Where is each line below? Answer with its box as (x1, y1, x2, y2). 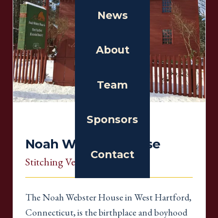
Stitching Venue (25, 155, 91, 168)
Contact (91, 147, 134, 161)
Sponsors (87, 113, 138, 126)
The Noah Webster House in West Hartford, (25, 191, 191, 203)
